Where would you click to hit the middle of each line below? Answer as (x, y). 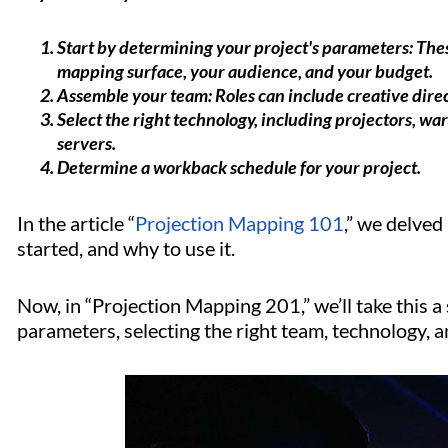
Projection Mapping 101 (239, 223)
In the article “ (76, 223)
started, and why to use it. (126, 248)
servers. (86, 143)
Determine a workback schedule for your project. (243, 167)
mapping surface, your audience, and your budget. (246, 71)
